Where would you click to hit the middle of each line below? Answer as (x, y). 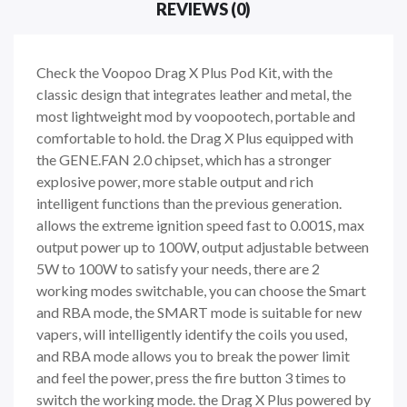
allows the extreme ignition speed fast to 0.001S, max (200, 224)
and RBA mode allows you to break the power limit (193, 355)
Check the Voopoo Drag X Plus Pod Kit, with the (184, 72)
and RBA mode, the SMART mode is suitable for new (199, 312)
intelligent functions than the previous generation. (189, 203)
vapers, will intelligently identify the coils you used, (192, 333)
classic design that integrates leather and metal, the (194, 94)
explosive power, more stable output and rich (175, 181)
